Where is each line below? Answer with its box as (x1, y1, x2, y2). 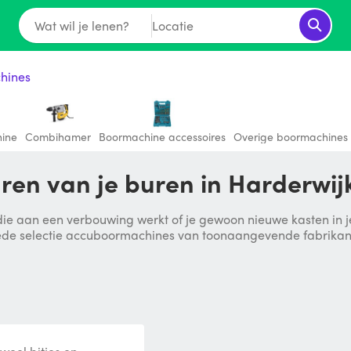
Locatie (151, 16, 194, 34)
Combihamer (25, 128, 91, 144)
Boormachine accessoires (99, 128, 226, 144)
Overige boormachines (233, 128, 348, 144)
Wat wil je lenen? (34, 16, 129, 34)
